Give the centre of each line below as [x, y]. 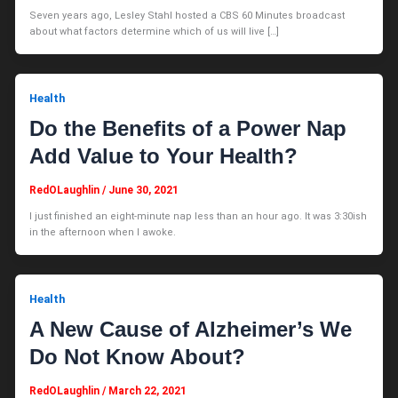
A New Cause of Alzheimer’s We [191, 330]
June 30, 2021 [144, 190]
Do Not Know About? [138, 357]
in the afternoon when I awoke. [103, 232]
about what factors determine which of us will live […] [155, 31]
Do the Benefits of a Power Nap [188, 129]
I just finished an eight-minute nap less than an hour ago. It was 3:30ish [199, 216]
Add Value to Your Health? [164, 156]
